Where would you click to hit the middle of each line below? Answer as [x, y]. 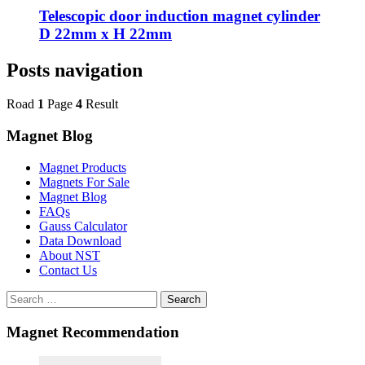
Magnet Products [83, 167]
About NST [70, 255]
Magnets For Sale [84, 182]
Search [184, 299]
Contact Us [68, 270]
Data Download [80, 240]
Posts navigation [75, 70]
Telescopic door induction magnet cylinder [180, 15]
